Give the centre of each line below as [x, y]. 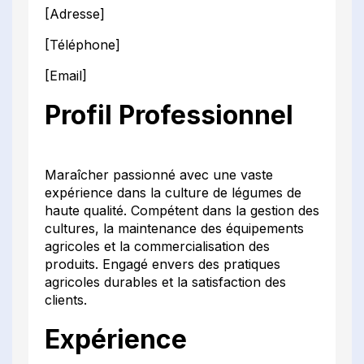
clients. [66, 299]
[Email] [66, 75]
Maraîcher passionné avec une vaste [159, 174]
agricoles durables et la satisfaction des [165, 282]
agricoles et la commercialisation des [157, 246]
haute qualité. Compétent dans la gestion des [182, 210]
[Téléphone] [82, 44]
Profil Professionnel [169, 115]
